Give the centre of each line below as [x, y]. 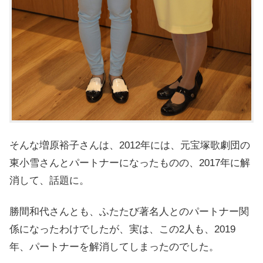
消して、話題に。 [49, 180]
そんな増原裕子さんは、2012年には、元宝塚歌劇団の [130, 145]
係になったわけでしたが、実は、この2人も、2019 [122, 230]
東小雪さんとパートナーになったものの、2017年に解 [130, 163]
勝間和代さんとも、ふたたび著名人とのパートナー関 [129, 212]
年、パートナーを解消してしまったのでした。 [114, 247]
